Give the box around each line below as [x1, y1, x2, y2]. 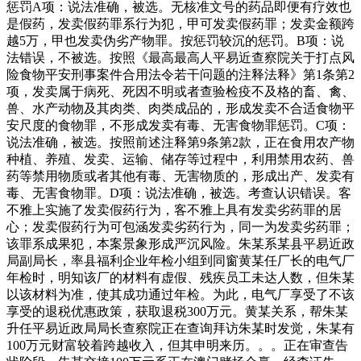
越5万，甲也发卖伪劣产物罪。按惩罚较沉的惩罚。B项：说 [6, 33, 344, 48]
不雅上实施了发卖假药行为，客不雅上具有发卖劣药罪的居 [6, 202, 342, 217]
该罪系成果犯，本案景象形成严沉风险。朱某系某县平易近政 [6, 236, 355, 251]
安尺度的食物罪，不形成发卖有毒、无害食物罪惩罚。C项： [6, 118, 351, 132]
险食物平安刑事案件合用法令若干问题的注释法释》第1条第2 [6, 67, 355, 81]
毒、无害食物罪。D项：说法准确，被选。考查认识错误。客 [6, 185, 351, 200]
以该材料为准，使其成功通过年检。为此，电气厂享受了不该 [6, 287, 355, 301]
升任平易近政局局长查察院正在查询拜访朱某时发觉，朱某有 [6, 321, 355, 335]
